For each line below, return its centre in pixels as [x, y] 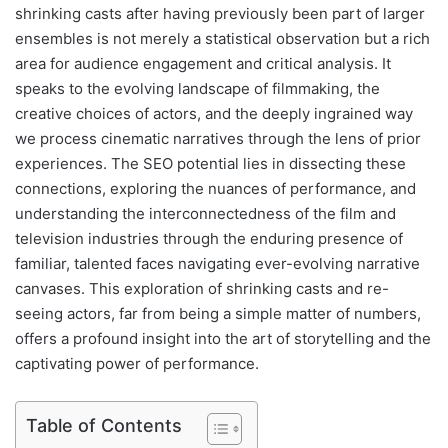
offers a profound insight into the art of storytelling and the [223, 338]
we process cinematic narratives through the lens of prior [218, 138]
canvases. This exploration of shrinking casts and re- [202, 288]
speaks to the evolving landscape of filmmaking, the [197, 88]
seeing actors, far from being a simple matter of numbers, [218, 313]
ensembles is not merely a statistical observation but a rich [222, 38]
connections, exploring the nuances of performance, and [215, 188]
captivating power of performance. [137, 363]
